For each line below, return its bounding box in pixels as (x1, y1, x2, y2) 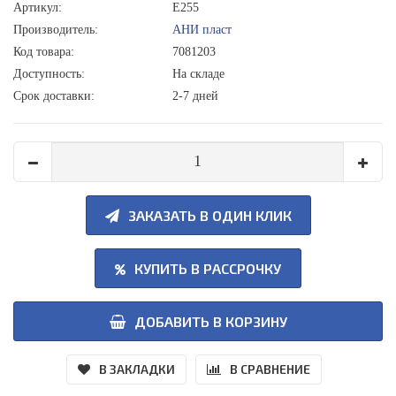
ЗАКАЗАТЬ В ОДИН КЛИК (127, 206, 292, 224)
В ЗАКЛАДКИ (98, 361, 175, 377)
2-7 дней (172, 88, 218, 103)
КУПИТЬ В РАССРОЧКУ (134, 259, 281, 277)
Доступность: (13, 66, 85, 80)
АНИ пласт (172, 22, 232, 36)
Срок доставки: (13, 88, 95, 103)
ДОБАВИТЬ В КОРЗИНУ (133, 312, 287, 330)
